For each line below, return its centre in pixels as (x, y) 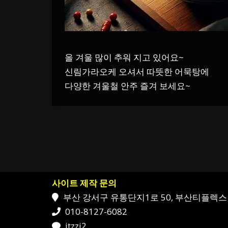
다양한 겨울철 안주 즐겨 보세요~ (127, 86)
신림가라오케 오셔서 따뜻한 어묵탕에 (137, 72)
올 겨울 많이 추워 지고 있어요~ (124, 57)
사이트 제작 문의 (84, 183)
